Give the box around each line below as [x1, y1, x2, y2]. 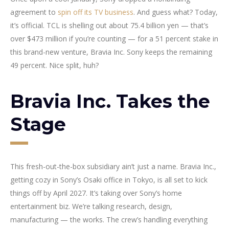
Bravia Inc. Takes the [10, 89, 210, 112]
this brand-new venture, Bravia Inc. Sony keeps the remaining [10, 47, 212, 57]
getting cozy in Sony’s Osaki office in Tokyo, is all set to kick [10, 174, 208, 185]
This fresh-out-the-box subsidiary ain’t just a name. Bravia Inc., [10, 161, 216, 171]
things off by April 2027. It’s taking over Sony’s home [10, 188, 182, 198]
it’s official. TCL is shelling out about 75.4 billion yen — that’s [10, 20, 209, 30]
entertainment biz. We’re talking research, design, [10, 201, 172, 211]
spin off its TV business [58, 7, 133, 17]
